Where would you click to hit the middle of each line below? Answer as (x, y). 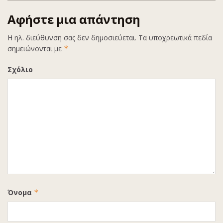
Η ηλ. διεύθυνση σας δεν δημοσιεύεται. (72, 38)
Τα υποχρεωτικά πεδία (174, 38)
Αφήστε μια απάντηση (74, 19)
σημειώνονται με (36, 49)
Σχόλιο (20, 70)
